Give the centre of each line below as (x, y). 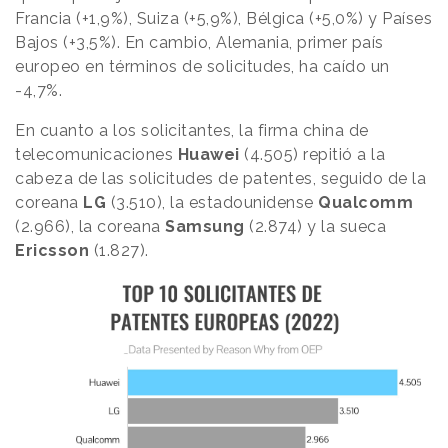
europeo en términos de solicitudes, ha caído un (202, 67)
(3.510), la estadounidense (212, 203)
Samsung (207, 227)
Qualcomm (365, 203)
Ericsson (52, 251)
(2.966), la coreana (90, 227)
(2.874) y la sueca (317, 227)
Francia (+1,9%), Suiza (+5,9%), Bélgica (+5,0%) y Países (223, 19)
